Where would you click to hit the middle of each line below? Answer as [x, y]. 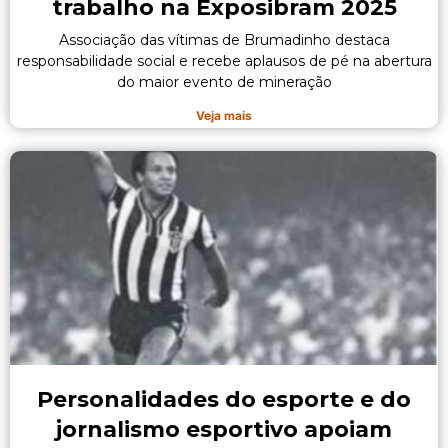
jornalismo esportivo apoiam [224, 430]
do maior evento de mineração [224, 82]
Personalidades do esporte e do [224, 400]
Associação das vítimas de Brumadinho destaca [224, 40]
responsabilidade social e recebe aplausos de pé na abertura [224, 61]
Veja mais [224, 116]
